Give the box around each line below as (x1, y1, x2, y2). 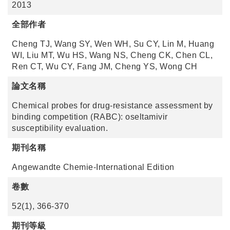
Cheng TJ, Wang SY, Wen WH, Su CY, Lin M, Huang (12, 40, 214, 48)
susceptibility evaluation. (12, 124, 108, 132)
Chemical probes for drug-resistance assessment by (12, 101, 213, 110)
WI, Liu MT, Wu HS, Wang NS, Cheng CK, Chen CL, (12, 51, 213, 60)
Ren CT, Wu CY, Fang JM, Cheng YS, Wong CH (12, 62, 198, 71)
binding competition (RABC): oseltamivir (12, 112, 168, 121)
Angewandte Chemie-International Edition (12, 163, 175, 171)
